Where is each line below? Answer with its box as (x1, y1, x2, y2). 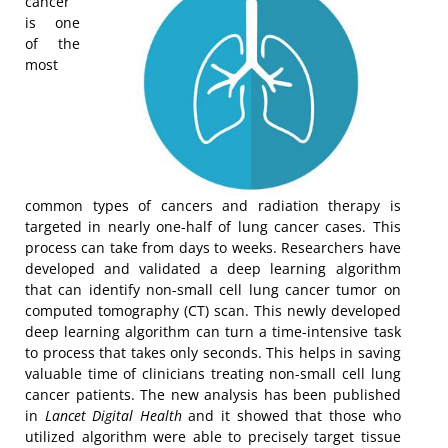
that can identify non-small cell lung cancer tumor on (25, 280, 401, 300)
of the (25, 34, 80, 54)
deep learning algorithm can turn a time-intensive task (25, 322, 401, 342)
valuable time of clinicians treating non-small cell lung (25, 364, 401, 384)
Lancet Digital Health (44, 406, 182, 426)
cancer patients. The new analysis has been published (25, 385, 401, 405)
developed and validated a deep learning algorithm (25, 259, 401, 279)
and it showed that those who (181, 406, 401, 426)
